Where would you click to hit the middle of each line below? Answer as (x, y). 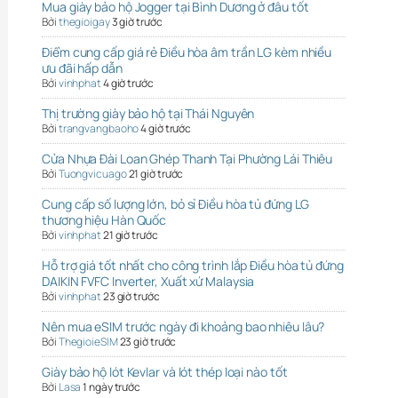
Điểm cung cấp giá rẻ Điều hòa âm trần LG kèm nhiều (187, 52)
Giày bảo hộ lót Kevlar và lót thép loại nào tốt (165, 371)
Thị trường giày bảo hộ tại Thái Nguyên (148, 113)
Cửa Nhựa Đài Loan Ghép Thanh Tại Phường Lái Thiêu (187, 158)
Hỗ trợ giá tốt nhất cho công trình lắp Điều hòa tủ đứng (193, 265)
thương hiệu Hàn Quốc (104, 219)
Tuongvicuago (92, 173)
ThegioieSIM (88, 341)
